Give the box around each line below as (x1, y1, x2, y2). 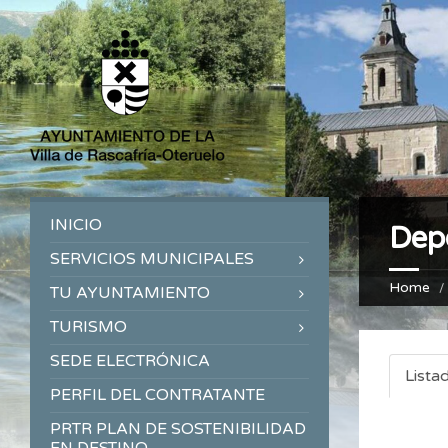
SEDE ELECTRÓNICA (50, 351, 210, 372)
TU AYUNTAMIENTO (50, 283, 210, 304)
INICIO (50, 215, 102, 236)
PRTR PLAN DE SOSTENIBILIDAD (50, 419, 306, 440)
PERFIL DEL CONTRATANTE (50, 385, 265, 406)
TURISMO (50, 317, 127, 338)
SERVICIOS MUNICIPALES (50, 249, 254, 270)
